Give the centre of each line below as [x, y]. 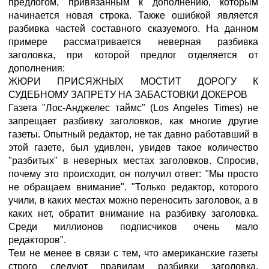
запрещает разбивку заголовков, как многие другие [133, 121]
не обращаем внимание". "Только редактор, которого [133, 187]
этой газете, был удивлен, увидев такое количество [133, 147]
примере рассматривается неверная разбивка [133, 42]
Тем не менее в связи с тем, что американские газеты [133, 253]
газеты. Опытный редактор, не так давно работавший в [133, 134]
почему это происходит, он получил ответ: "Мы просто [133, 174]
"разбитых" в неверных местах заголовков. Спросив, [133, 161]
